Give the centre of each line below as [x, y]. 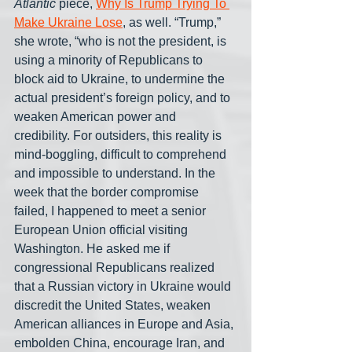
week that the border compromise [108, 192]
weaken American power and [97, 116]
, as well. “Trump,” [173, 22]
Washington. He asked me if [93, 248]
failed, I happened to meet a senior [112, 211]
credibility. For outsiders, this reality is [119, 135]
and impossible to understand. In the [116, 173]
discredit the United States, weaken [114, 305]
